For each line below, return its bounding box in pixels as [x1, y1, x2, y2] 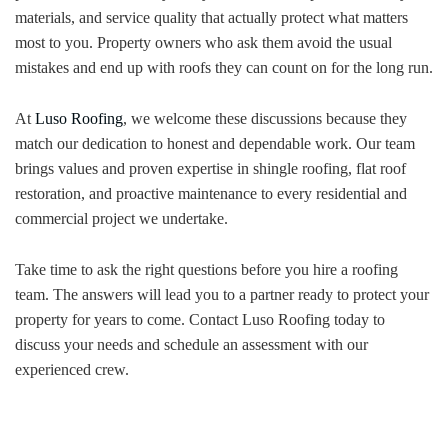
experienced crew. [15, 360, 129, 378]
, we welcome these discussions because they [123, 109, 407, 127]
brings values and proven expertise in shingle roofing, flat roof [15, 159, 406, 177]
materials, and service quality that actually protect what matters [15, 8, 408, 26]
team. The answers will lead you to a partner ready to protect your [15, 285, 429, 303]
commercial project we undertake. [15, 209, 228, 227]
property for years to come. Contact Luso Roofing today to [15, 310, 385, 328]
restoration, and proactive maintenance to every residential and [15, 184, 407, 202]
